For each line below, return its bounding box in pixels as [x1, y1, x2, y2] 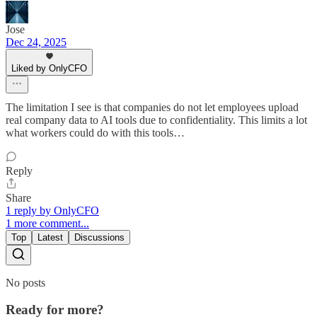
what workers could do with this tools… [6, 126, 185, 139]
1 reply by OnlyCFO [6, 204, 99, 217]
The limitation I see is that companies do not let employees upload [6, 100, 299, 113]
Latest [38, 231, 63, 243]
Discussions [74, 231, 125, 243]
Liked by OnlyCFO [11, 62, 87, 74]
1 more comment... [6, 217, 89, 229]
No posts [6, 276, 45, 289]
